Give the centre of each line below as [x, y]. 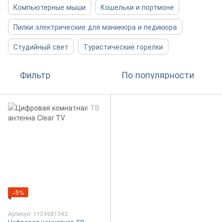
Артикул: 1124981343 [38, 213]
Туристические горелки [123, 47]
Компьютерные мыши [50, 7]
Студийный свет [41, 47]
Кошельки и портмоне [137, 7]
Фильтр [35, 74]
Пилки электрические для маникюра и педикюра [95, 27]
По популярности [158, 74]
